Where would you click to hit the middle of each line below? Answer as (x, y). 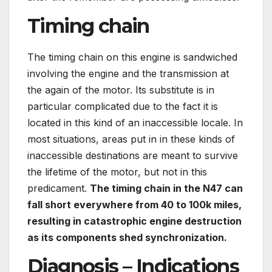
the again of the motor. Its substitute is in (121, 90)
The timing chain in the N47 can (166, 188)
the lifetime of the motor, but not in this (117, 172)
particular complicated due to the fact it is (123, 106)
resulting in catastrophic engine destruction (134, 221)
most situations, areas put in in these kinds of (131, 139)
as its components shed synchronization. (127, 237)
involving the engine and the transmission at (128, 73)
